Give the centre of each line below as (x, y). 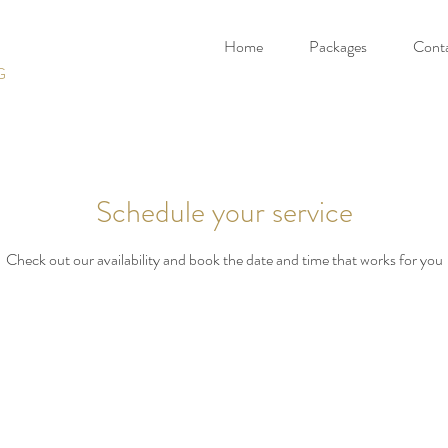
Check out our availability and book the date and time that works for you (224, 259)
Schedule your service (224, 212)
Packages (338, 46)
